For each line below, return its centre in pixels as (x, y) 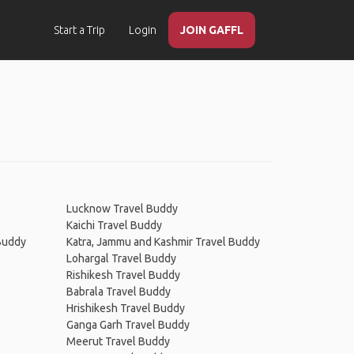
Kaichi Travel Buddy (114, 225)
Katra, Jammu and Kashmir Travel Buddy (163, 242)
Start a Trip (79, 30)
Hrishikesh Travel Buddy (125, 308)
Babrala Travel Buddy (118, 292)
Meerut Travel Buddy (118, 341)
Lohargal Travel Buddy (121, 258)
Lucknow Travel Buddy (122, 209)
